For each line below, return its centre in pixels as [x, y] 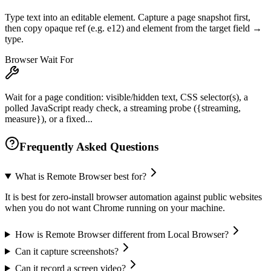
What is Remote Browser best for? [80, 176]
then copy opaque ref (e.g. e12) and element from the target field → [133, 28]
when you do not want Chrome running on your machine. [115, 207]
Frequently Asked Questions [89, 147]
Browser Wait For [39, 60]
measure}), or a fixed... [49, 119]
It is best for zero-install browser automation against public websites [133, 197]
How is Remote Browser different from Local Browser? [122, 234]
